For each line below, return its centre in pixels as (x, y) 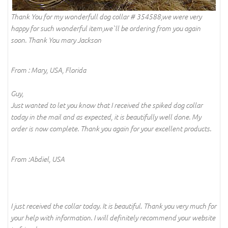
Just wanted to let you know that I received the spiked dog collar (107, 105)
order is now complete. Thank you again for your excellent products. (111, 129)
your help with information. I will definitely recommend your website (113, 217)
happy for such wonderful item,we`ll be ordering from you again (106, 28)
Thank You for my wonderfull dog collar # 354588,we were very (106, 16)
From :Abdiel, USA (38, 159)
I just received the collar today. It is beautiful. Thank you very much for (113, 206)
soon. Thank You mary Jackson (56, 40)
